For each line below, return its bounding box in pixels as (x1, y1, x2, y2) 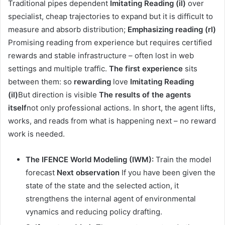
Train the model (154, 155, 211, 165)
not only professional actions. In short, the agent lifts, (27, 103, 215, 113)
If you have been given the (120, 168, 215, 178)
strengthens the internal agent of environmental (26, 194, 196, 204)
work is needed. (8, 129, 65, 139)
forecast (26, 168, 57, 178)
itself (8, 103, 27, 113)
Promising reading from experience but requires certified (8, 38, 212, 48)
